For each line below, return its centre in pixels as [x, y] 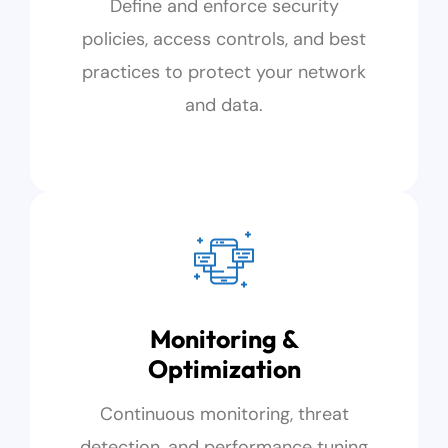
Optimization [224, 369]
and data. [224, 105]
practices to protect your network [224, 72]
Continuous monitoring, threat [224, 414]
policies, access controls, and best [224, 39]
